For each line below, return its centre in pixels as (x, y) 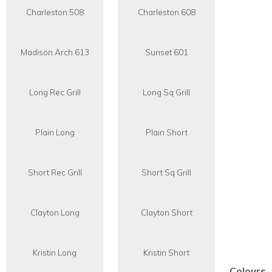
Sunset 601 (166, 52)
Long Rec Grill (55, 92)
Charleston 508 (55, 12)
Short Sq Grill (166, 172)
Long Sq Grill (166, 92)
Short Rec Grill (55, 172)
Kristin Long (55, 252)
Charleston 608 (166, 12)
